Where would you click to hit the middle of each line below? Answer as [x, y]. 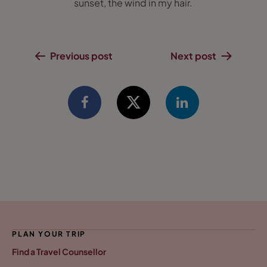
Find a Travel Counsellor [59, 251]
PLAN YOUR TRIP [49, 234]
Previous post [81, 56]
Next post [194, 56]
